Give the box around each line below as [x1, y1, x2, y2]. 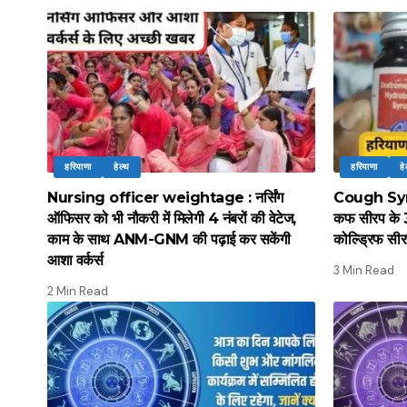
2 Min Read [47, 283, 108, 299]
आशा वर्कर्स [47, 251, 103, 269]
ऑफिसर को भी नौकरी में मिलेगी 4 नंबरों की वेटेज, [47, 209, 296, 227]
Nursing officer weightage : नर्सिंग [47, 188, 283, 206]
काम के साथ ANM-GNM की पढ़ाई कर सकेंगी [47, 230, 290, 248]
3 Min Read [333, 262, 394, 278]
